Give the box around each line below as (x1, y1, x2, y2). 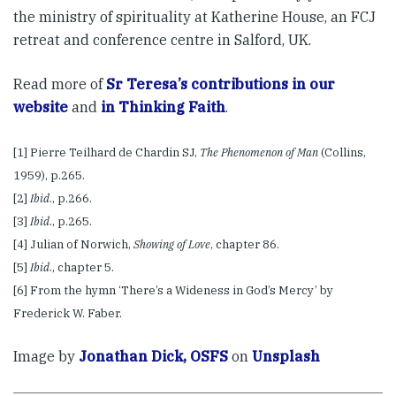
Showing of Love (133, 237, 210, 252)
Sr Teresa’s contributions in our (103, 75, 335, 93)
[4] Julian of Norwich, (13, 237, 133, 252)
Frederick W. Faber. (13, 306, 122, 321)
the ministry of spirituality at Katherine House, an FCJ (13, 8, 376, 26)
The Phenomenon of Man (200, 145, 318, 160)
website (13, 98, 68, 116)
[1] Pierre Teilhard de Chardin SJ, (13, 145, 200, 160)
